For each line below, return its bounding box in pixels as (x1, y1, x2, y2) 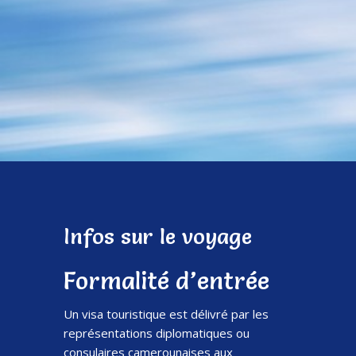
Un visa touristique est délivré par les (64, 305, 269, 322)
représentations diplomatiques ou (64, 324, 250, 341)
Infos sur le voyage (64, 223, 252, 250)
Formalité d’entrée (64, 266, 269, 296)
